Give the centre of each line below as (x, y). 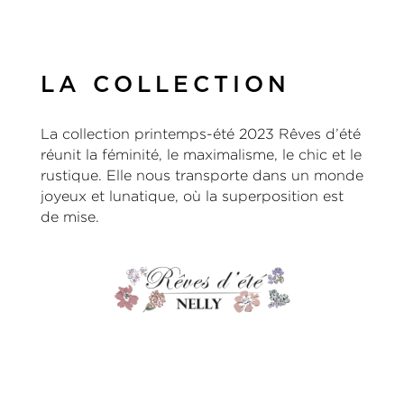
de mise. (69, 217)
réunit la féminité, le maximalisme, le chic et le (201, 155)
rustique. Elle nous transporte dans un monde (202, 176)
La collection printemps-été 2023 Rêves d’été (200, 134)
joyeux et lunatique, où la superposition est (192, 197)
